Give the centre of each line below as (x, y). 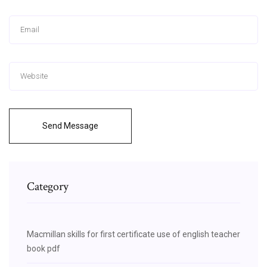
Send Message (70, 125)
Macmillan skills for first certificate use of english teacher (133, 234)
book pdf (44, 248)
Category (48, 186)
